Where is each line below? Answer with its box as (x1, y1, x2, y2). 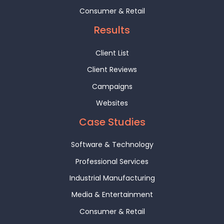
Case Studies (78, 114, 145, 129)
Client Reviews (87, 64, 137, 75)
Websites (96, 97, 128, 108)
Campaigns (91, 81, 132, 91)
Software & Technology (70, 139, 153, 150)
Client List (95, 47, 129, 58)
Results (94, 23, 130, 37)
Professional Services (75, 156, 148, 166)
